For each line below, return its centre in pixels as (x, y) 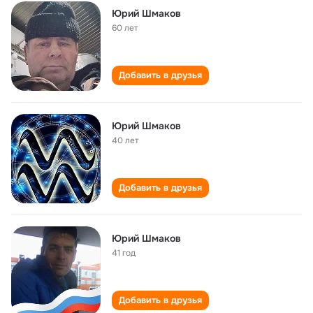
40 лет (125, 140)
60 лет (125, 28)
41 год (124, 253)
